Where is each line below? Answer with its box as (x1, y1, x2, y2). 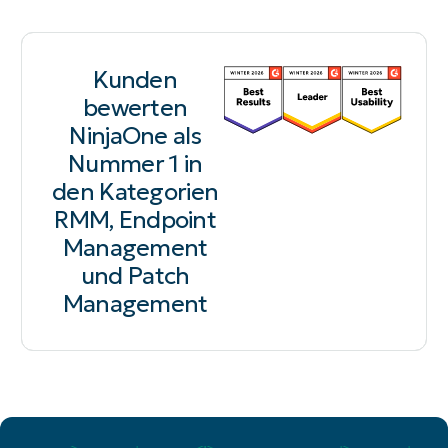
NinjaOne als (69, 120, 201, 151)
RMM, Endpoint (54, 204, 217, 235)
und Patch (80, 260, 190, 291)
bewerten (83, 92, 188, 123)
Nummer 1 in (68, 148, 203, 179)
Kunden (93, 64, 178, 95)
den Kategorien (52, 176, 219, 207)
